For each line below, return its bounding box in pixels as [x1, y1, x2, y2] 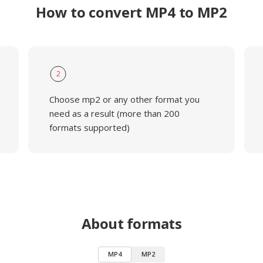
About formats [81, 214, 182, 233]
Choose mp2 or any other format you [49, 93, 200, 105]
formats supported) [49, 122, 130, 133]
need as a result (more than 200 [49, 107, 180, 119]
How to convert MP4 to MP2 [36, 2, 227, 22]
